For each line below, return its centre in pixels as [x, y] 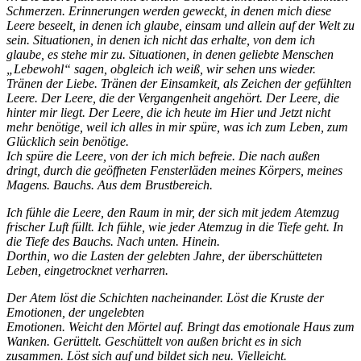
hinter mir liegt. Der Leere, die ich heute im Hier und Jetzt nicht [168, 113]
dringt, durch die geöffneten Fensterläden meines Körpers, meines [174, 171]
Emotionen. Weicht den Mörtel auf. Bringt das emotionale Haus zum [180, 327]
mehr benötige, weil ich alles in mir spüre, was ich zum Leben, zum [177, 127]
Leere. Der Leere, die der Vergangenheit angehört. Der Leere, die [173, 98]
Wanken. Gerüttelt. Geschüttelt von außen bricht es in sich [154, 342]
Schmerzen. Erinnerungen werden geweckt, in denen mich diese [169, 11]
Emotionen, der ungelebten [75, 313]
